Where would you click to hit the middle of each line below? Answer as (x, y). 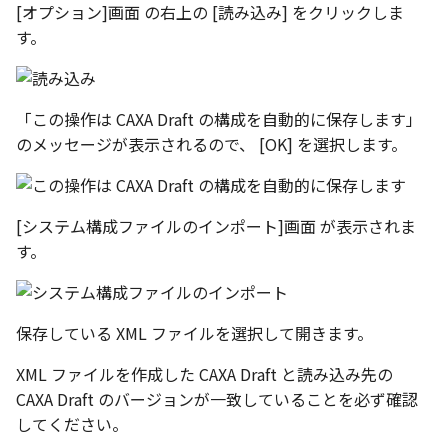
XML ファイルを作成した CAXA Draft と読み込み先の (204, 374)
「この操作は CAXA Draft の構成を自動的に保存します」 (219, 119)
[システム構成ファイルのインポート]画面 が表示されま (216, 226)
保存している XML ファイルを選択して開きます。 (194, 333)
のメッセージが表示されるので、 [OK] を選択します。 (211, 144)
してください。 (72, 424)
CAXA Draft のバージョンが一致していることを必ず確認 (217, 399)
